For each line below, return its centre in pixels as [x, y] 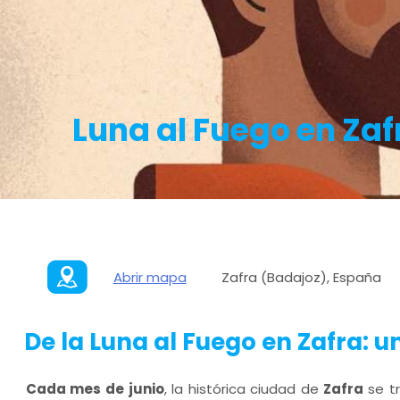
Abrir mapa [150, 277]
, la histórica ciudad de [244, 389]
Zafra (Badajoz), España [301, 277]
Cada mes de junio [95, 389]
